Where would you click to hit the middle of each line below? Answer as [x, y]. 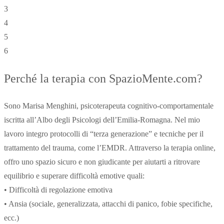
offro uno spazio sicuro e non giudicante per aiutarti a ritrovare [102, 162]
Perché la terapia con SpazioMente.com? [103, 79]
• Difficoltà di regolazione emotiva [58, 190]
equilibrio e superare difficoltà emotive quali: [74, 176]
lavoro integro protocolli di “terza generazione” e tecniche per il [104, 134]
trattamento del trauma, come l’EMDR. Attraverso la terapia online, [110, 148]
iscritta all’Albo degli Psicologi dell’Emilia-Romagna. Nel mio [102, 120]
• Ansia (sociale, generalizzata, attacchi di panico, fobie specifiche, [108, 204]
